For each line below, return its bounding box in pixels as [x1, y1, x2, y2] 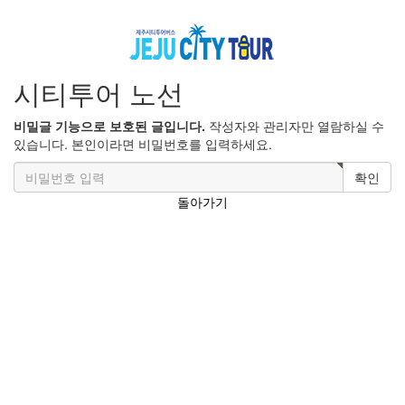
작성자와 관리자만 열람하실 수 [205, 116, 384, 135]
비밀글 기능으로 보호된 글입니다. [14, 116, 205, 135]
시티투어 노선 [14, 72, 184, 112]
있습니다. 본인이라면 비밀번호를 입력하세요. [14, 134, 272, 153]
